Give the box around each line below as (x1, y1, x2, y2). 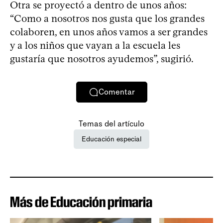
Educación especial (82, 134, 141, 143)
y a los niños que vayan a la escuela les (10, 39, 180, 51)
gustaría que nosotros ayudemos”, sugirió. (10, 52, 194, 65)
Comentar (98, 87, 135, 97)
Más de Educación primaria (10, 193, 152, 211)
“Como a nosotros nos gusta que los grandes (10, 12, 205, 24)
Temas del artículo (79, 118, 144, 128)
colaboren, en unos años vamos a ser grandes (10, 25, 208, 38)
